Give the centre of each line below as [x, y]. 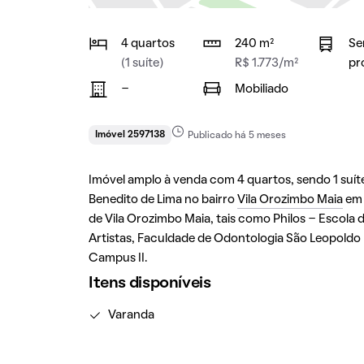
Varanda [131, 315]
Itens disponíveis [149, 284]
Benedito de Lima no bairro [162, 200]
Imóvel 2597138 [130, 135]
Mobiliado [261, 89]
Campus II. [117, 258]
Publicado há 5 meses [236, 136]
